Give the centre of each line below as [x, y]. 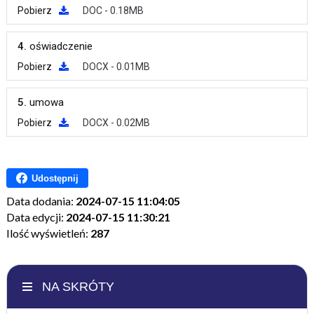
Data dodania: [41, 201]
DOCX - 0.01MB [116, 67]
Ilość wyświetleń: [48, 233]
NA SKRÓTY [78, 287]
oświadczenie [61, 47]
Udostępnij [55, 178]
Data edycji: [36, 217]
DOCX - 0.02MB [116, 123]
